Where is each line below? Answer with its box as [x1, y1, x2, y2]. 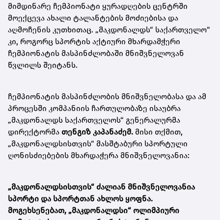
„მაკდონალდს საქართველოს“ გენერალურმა [8, 115, 180, 125]
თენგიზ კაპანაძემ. [61, 127, 133, 137]
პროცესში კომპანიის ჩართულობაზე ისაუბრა [8, 103, 181, 113]
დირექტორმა [8, 127, 61, 137]
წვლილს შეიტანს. [8, 60, 78, 70]
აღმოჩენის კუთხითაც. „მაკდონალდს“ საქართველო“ [8, 25, 210, 34]
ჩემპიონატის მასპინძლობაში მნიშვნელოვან [8, 48, 184, 58]
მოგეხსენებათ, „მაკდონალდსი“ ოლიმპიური [8, 205, 179, 215]
